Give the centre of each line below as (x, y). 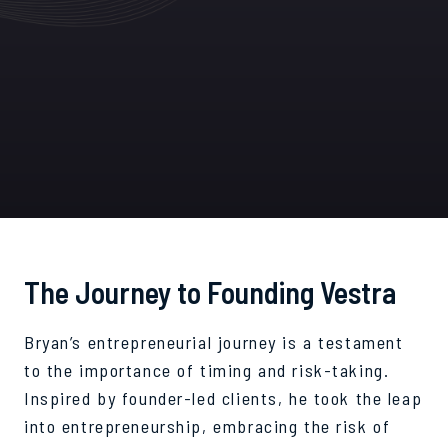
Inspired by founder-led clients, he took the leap (223, 397)
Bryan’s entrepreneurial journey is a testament (214, 341)
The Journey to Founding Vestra (210, 291)
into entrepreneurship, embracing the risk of (207, 425)
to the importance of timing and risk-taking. (207, 369)
